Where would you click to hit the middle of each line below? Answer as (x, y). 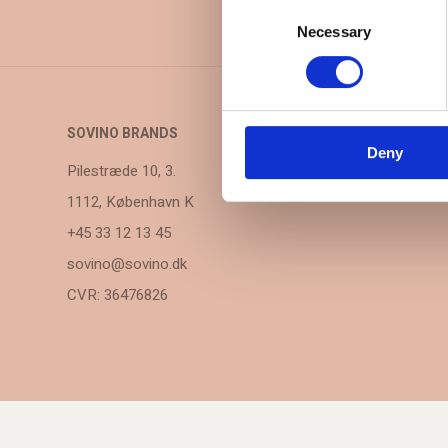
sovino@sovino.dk (127, 263)
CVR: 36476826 (118, 294)
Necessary (334, 31)
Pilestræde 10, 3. (122, 170)
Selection (251, 30)
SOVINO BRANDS (123, 133)
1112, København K (131, 201)
